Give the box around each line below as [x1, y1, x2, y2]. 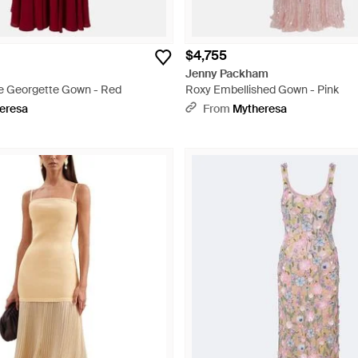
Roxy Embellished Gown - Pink [185, 82, 339, 97]
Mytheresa [233, 101, 287, 116]
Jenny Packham [185, 66, 268, 81]
